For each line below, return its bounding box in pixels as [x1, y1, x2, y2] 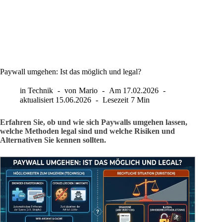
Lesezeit [103, 96, 129, 105]
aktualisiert [20, 96, 54, 105]
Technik [28, 86, 54, 95]
